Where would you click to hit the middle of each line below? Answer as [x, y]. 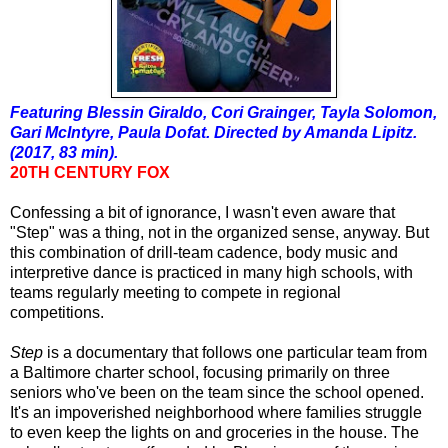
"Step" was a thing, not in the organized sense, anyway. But [219, 233]
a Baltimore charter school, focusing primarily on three [200, 373]
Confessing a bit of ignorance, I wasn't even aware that [202, 213]
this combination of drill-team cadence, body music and [204, 253]
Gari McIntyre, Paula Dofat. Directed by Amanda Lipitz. [213, 133]
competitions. [57, 313]
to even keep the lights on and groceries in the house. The [214, 433]
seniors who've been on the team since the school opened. [217, 393]
